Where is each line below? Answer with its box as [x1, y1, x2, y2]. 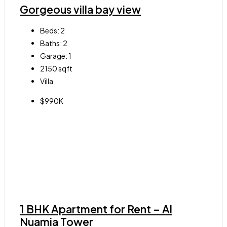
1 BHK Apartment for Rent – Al [20, 202, 172, 216]
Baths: [40, 39, 62, 48]
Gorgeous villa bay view [20, 2, 141, 16]
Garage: [40, 51, 67, 61]
